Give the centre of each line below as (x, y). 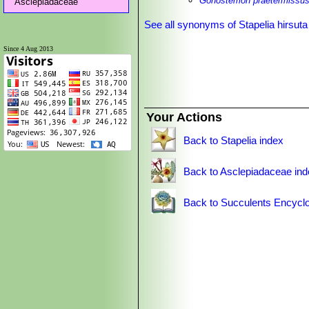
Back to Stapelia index (234, 140)
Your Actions (185, 117)
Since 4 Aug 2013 (28, 49)
